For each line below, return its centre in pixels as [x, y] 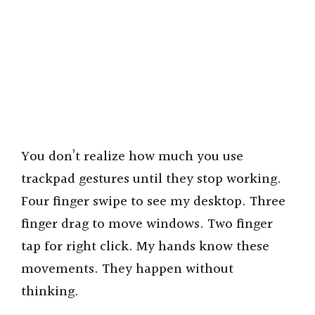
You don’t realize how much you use [132, 156]
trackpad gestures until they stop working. [151, 179]
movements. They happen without [127, 269]
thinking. [50, 291]
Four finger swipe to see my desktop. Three [153, 201]
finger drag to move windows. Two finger [147, 224]
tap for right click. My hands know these [145, 246]
